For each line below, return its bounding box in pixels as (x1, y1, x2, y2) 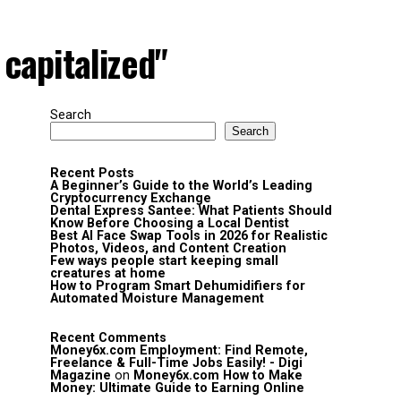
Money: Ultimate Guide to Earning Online (50, 380, 304, 396)
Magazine (50, 368, 111, 383)
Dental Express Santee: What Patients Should (50, 203, 332, 218)
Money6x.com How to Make (133, 368, 303, 383)
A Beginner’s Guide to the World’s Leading (50, 178, 312, 193)
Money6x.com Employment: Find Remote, (50, 343, 308, 358)
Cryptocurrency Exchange (50, 191, 211, 206)
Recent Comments (50, 330, 166, 346)
